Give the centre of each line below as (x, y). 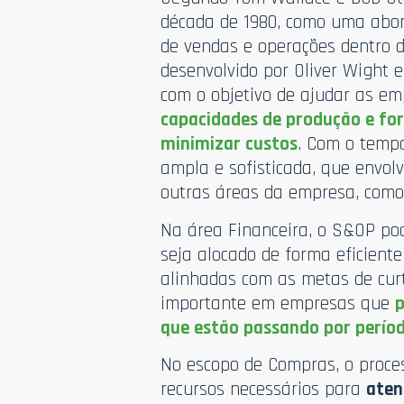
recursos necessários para (264, 389)
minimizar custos (230, 144)
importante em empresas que (278, 303)
